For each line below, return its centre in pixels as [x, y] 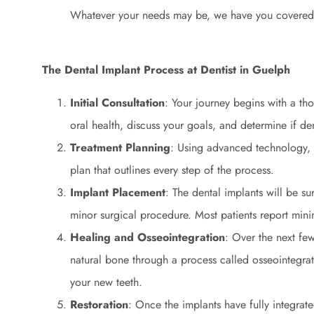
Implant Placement [118, 192]
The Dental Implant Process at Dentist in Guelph [166, 70]
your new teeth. [106, 282]
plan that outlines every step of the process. [172, 170]
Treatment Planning [120, 147]
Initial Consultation [117, 102]
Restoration [99, 304]
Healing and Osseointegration [148, 237]
